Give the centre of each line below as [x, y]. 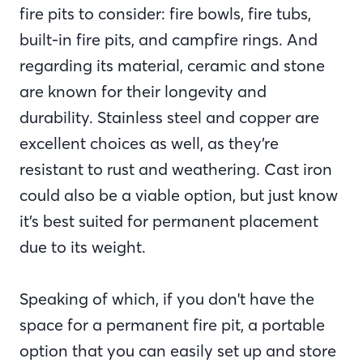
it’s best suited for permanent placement [169, 221]
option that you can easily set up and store [178, 350]
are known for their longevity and [143, 91]
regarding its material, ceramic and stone [172, 65]
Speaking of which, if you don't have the [167, 299]
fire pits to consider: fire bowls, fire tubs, [165, 13]
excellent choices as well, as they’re [149, 143]
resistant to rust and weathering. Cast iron [176, 169]
